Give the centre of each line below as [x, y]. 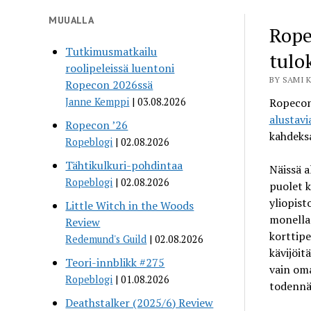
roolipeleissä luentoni [120, 68]
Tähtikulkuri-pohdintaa [124, 165]
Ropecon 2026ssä [109, 84]
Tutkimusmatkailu [111, 51]
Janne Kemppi [98, 101]
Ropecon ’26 [97, 125]
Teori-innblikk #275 [115, 262]
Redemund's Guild [106, 239]
